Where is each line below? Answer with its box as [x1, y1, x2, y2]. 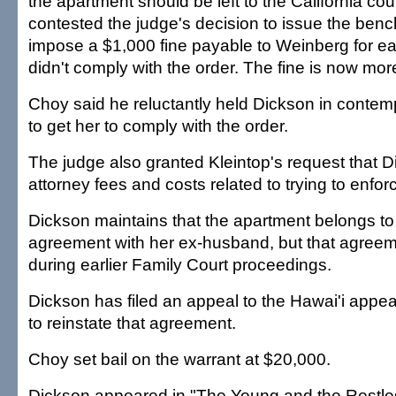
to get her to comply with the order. [28, 116, 288, 135]
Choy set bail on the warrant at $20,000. [28, 349, 331, 369]
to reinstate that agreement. [28, 313, 236, 332]
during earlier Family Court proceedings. [28, 255, 331, 274]
